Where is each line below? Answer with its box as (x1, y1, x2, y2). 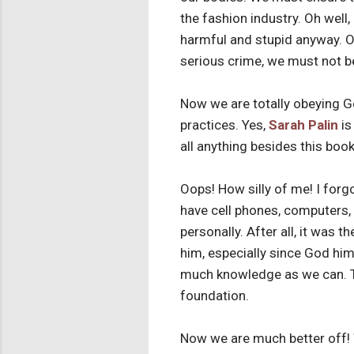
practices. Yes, (180, 117, 269, 134)
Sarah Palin (269, 117, 338, 134)
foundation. (180, 288, 249, 304)
